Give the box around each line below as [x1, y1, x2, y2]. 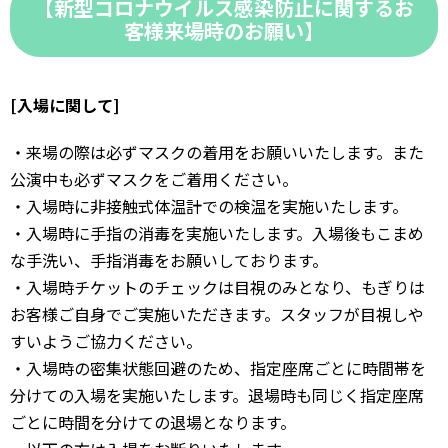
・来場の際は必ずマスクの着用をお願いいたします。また [10, 139, 424, 164]
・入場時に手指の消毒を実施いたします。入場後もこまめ [10, 220, 424, 245]
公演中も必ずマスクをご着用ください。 [10, 166, 298, 191]
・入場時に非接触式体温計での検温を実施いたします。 [10, 193, 408, 218]
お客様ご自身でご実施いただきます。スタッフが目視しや [10, 301, 424, 326]
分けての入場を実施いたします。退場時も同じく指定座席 [10, 382, 424, 407]
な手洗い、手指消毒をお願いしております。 [10, 247, 328, 272]
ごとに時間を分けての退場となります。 [10, 409, 296, 434]
